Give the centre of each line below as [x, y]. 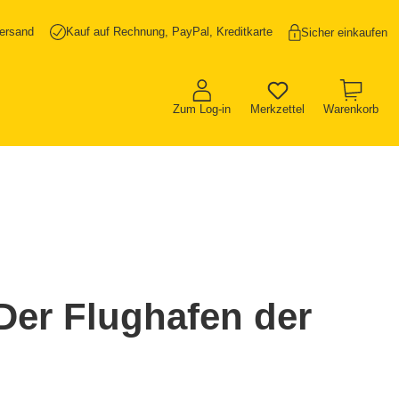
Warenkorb [350, 109]
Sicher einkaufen [344, 32]
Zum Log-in [202, 109]
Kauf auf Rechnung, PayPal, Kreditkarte [169, 32]
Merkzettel [277, 109]
